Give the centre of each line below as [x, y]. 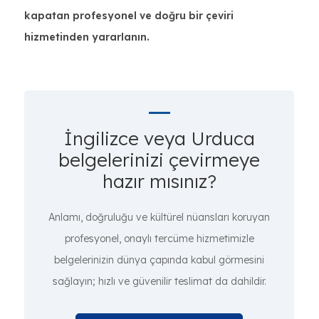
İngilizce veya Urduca [159, 138]
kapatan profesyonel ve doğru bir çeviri [129, 16]
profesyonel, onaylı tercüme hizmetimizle [159, 239]
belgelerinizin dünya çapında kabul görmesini [159, 260]
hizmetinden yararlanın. [87, 37]
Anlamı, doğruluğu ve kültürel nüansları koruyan [159, 217]
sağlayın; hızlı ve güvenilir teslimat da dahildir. [159, 281]
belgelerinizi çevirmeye [159, 160]
